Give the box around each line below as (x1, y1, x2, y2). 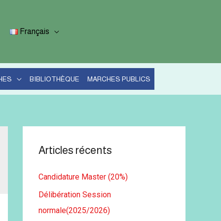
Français (20, 27, 50, 36)
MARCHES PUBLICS (87, 75, 150, 83)
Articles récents (38, 144, 112, 156)
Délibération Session (38, 190, 111, 199)
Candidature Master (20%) (38, 172, 128, 182)
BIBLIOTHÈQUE (30, 75, 79, 83)
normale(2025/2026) (38, 206, 110, 215)
